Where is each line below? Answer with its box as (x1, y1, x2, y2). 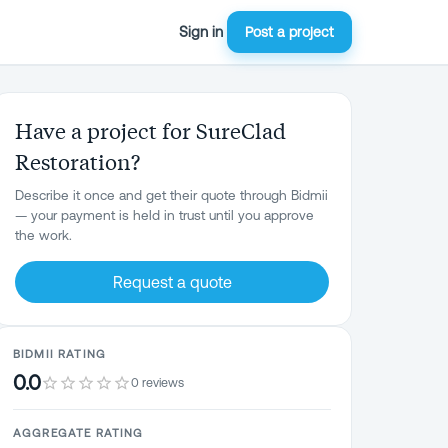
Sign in (179, 23, 223, 40)
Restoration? (15, 147, 140, 175)
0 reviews (131, 374, 184, 390)
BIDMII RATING (13, 347, 106, 360)
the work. (15, 227, 72, 243)
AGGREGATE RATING (13, 426, 144, 439)
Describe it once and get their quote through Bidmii (15, 187, 328, 203)
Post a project (245, 24, 334, 40)
